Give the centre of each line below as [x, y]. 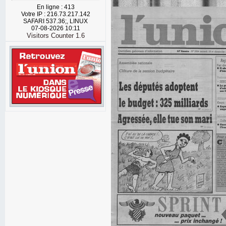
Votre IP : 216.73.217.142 [55, 14]
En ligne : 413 [55, 7]
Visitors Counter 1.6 [55, 36]
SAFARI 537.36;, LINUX [55, 21]
